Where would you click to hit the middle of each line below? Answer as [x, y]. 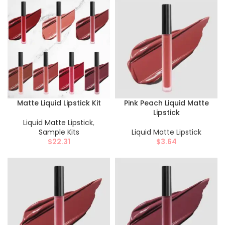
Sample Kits [59, 132]
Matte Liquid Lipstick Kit [59, 103]
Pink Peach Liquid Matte [166, 103]
